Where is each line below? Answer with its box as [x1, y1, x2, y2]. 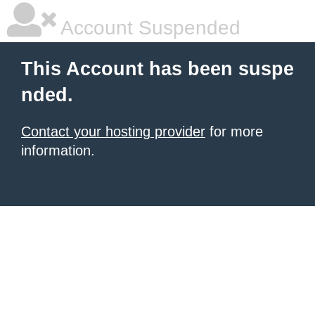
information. [21, 143, 95, 158]
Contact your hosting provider [21, 124, 205, 139]
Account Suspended [56, 17, 240, 39]
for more [205, 124, 263, 139]
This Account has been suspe [21, 58, 294, 79]
